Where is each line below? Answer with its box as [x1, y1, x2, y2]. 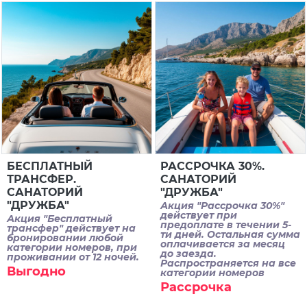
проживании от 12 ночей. [6, 251, 142, 264]
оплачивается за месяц [160, 238, 285, 251]
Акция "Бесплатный [6, 212, 112, 225]
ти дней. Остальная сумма [160, 228, 300, 241]
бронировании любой [6, 232, 123, 245]
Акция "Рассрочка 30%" [160, 199, 284, 212]
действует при [160, 209, 237, 222]
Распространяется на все [160, 257, 296, 270]
